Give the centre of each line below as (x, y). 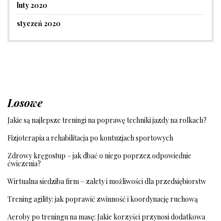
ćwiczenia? (24, 164)
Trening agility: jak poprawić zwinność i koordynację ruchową (103, 199)
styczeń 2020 (39, 24)
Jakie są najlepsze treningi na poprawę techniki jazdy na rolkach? (107, 120)
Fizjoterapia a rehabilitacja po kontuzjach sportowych (90, 138)
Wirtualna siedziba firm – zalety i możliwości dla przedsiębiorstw (107, 182)
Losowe (25, 103)
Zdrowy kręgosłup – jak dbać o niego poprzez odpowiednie (99, 156)
